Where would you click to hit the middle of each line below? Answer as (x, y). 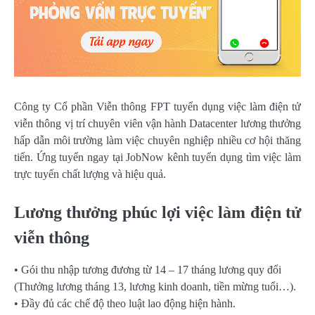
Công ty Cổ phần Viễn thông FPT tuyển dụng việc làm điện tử (157, 107)
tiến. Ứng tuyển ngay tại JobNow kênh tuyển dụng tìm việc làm (157, 157)
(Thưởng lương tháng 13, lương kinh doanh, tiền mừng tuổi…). (155, 287)
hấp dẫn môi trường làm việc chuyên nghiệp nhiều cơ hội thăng (157, 141)
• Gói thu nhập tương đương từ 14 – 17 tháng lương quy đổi (148, 270)
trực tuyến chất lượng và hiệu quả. (90, 174)
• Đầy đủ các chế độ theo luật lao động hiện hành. (125, 304)
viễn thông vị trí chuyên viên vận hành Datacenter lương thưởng (157, 124)
